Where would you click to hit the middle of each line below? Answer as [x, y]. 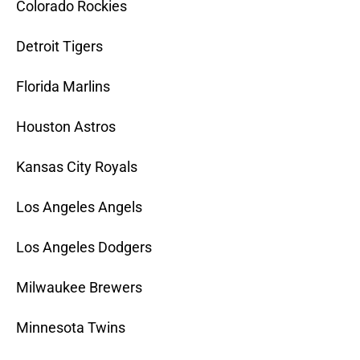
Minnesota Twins [71, 328]
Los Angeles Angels [79, 207]
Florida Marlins [63, 87]
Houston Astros [66, 127]
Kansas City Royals [77, 167]
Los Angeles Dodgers [84, 247]
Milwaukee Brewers [79, 288]
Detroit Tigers [59, 47]
